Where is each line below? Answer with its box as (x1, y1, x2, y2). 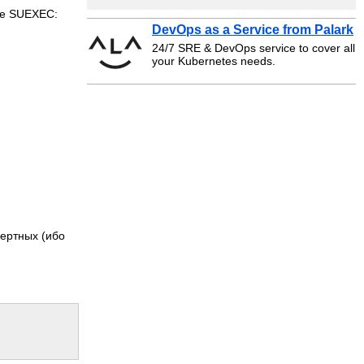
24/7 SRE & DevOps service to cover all (152, 41, 355, 54)
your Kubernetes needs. (152, 54, 275, 67)
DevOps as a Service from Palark (152, 23, 353, 37)
